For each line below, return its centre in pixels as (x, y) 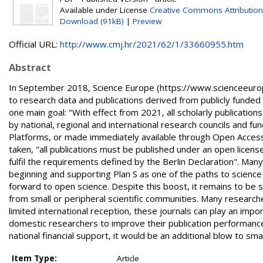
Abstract (30, 67)
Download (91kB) (92, 21)
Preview (147, 21)
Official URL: (34, 44)
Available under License (105, 10)
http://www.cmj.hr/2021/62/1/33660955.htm (152, 44)
